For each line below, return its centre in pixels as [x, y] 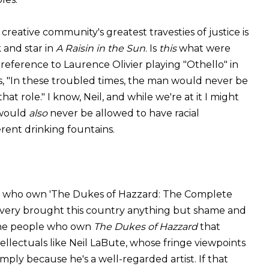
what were [204, 48]
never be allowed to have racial [125, 113]
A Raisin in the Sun [101, 48]
